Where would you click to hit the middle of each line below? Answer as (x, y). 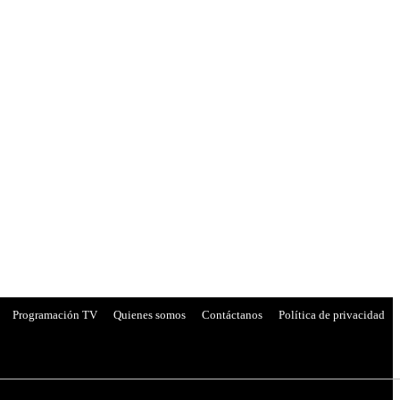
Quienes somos (150, 314)
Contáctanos (232, 314)
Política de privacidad (332, 314)
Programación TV (55, 314)
